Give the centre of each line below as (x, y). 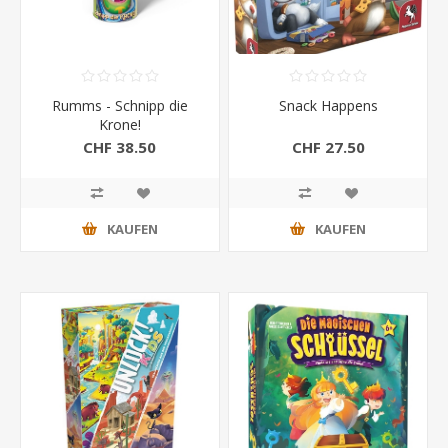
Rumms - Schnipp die (119, 105)
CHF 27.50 (328, 146)
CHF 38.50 (120, 146)
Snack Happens (328, 105)
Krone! (119, 124)
